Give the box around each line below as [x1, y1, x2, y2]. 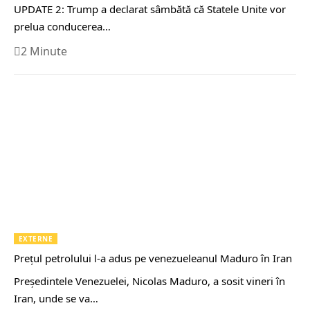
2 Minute [21, 44, 67, 60]
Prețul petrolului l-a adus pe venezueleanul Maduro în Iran [14, 250, 292, 265]
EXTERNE [19, 233, 53, 244]
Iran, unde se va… [14, 291, 98, 305]
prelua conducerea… [14, 19, 111, 34]
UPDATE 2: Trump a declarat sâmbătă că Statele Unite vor [14, 2, 286, 17]
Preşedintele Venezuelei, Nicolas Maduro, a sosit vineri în [14, 273, 285, 288]
